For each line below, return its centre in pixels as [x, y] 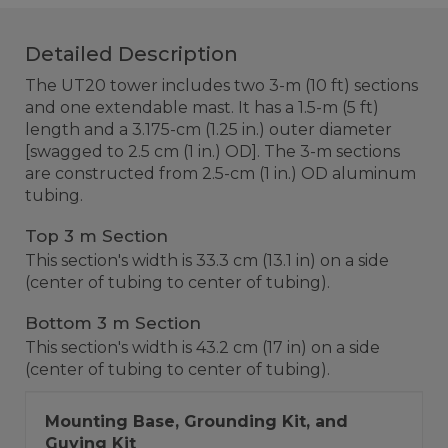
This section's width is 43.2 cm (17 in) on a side [202, 347]
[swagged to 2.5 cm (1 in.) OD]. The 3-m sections [212, 151]
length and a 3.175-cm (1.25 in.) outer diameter [208, 129]
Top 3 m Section [96, 236]
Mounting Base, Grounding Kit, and [196, 421]
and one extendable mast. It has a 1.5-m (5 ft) [202, 107]
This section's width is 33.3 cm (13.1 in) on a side [207, 260]
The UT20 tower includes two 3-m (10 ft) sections [221, 85]
